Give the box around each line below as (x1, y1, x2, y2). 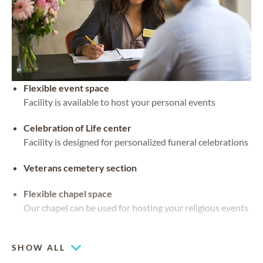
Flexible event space (23, 82, 109, 94)
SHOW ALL (12, 242, 66, 252)
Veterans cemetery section (23, 162, 137, 174)
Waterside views (23, 228, 94, 240)
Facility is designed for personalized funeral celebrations (23, 136, 248, 148)
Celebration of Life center (23, 122, 131, 134)
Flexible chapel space (23, 188, 112, 200)
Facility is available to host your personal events (23, 96, 215, 108)
